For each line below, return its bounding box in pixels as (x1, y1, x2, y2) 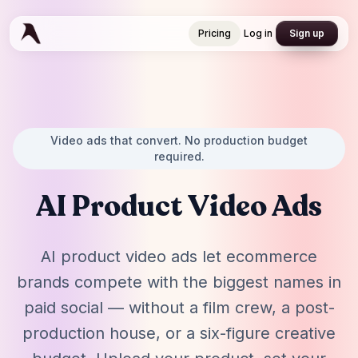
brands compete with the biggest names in (17, 272, 341, 292)
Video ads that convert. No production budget (50, 133, 308, 147)
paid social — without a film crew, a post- (23, 298, 335, 317)
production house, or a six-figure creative (22, 324, 336, 343)
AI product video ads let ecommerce (41, 247, 317, 266)
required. (153, 149, 205, 163)
